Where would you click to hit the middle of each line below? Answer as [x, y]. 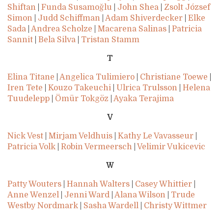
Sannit [20, 40]
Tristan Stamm [110, 40]
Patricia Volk [31, 147]
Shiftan [22, 8]
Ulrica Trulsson [147, 88]
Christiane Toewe [174, 77]
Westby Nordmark [43, 206]
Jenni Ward [87, 195]
